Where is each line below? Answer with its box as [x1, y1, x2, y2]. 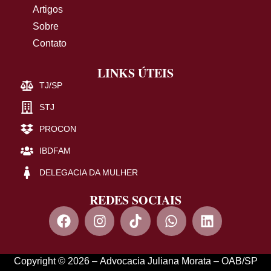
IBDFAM [39, 146, 71, 156]
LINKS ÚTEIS [97, 64, 174, 82]
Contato [32, 38, 67, 48]
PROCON [39, 124, 76, 134]
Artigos [32, 4, 63, 15]
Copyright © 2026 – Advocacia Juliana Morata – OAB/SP [13, 256, 258, 267]
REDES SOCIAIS [89, 191, 181, 209]
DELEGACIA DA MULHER [39, 168, 138, 178]
